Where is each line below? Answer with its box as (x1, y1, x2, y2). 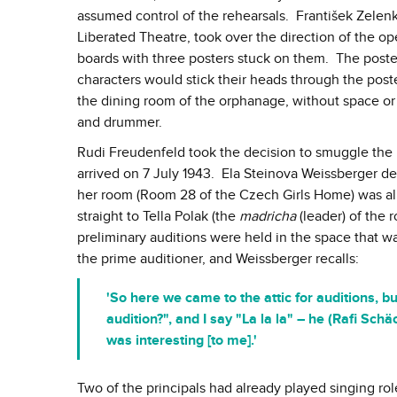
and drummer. (77, 113, 162, 132)
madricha (239, 207, 296, 226)
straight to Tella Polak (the (77, 207, 239, 226)
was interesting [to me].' (106, 331, 257, 350)
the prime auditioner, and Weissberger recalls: (77, 250, 359, 269)
